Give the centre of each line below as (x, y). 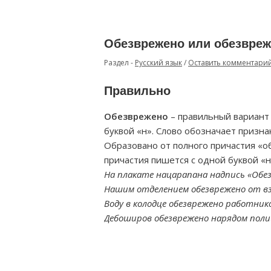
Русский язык (158, 63)
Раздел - (119, 63)
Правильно (137, 91)
